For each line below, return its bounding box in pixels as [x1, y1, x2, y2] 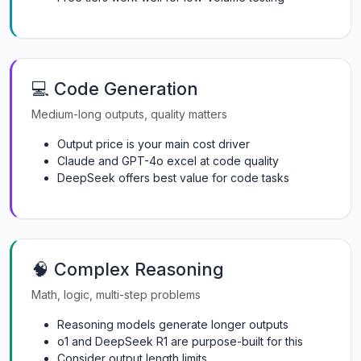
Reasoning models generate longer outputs [57, 317, 288, 331]
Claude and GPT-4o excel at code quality [57, 154, 279, 168]
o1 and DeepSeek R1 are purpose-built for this [57, 334, 303, 348]
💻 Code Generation [31, 78, 198, 99]
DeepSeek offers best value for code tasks [57, 171, 289, 185]
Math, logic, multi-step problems [31, 288, 201, 301]
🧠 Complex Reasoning [31, 259, 224, 280]
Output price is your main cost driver [57, 137, 250, 151]
